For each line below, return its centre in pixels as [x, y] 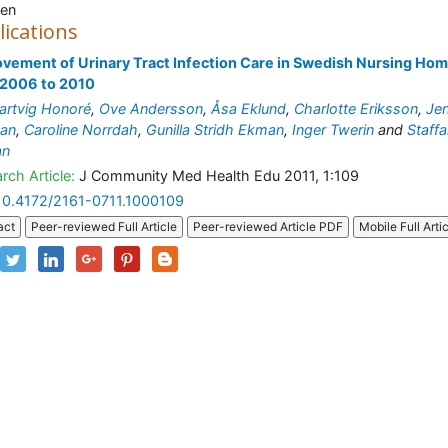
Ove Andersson [151, 108]
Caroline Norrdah [81, 129]
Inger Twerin [333, 129]
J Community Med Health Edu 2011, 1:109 [217, 175]
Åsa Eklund [248, 108]
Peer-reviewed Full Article [104, 227]
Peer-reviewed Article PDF [268, 227]
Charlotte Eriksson [356, 108]
